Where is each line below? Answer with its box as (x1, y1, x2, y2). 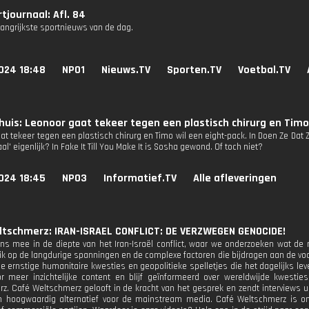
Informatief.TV (103, 171, 177, 186)
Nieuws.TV (101, 63, 150, 77)
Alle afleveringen (193, 171, 277, 186)
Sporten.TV (167, 63, 221, 77)
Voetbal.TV (238, 63, 290, 77)
